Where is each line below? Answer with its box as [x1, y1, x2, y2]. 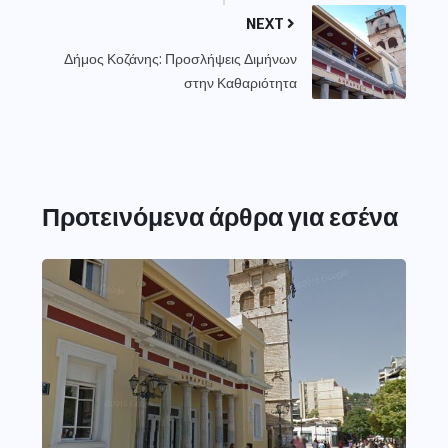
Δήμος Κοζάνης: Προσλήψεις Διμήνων [64, 49, 297, 67]
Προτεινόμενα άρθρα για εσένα [42, 199, 398, 232]
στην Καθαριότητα [184, 73, 297, 91]
